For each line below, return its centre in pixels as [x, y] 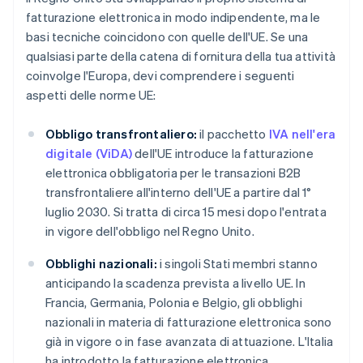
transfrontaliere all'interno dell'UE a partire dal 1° [179, 192]
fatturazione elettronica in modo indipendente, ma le [173, 17]
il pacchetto [233, 134]
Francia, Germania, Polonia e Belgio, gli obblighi [174, 303]
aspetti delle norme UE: [91, 95]
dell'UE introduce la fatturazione [223, 154]
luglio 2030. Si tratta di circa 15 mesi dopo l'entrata [186, 212]
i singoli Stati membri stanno [237, 264]
